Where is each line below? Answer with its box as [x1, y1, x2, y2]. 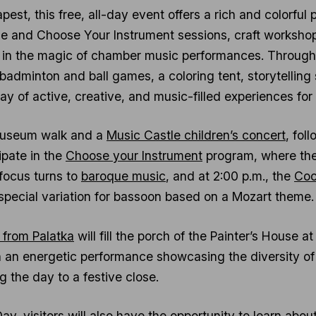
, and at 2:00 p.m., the [166, 169, 294, 184]
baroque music [81, 169, 166, 184]
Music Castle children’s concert [107, 128, 286, 143]
